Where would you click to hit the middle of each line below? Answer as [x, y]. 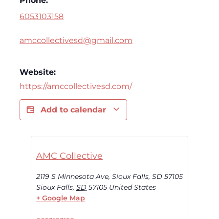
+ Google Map [61, 198]
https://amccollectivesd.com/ [76, 86]
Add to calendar [75, 109]
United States [132, 187]
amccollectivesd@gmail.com [76, 40]
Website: [38, 72]
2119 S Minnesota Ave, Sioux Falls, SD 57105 [109, 176]
